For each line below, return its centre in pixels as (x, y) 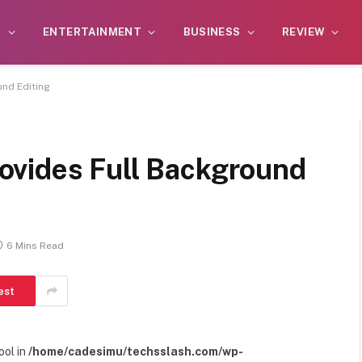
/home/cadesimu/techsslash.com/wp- (136, 351)
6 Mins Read (35, 246)
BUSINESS (212, 32)
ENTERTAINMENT (93, 32)
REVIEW (304, 32)
